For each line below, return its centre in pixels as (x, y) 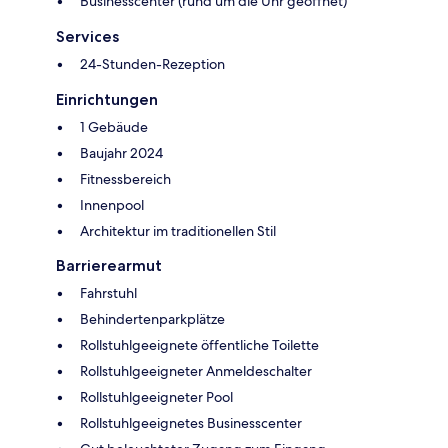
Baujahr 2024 (121, 153)
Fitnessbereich (125, 179)
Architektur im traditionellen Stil (178, 231)
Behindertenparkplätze (152, 319)
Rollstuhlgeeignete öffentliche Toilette (199, 345)
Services (87, 37)
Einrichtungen (107, 100)
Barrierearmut (109, 266)
